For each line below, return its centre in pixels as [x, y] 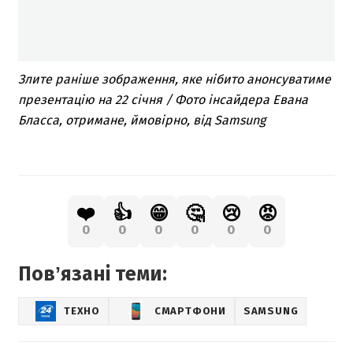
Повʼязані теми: [93, 274]
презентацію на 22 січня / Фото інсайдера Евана [163, 99]
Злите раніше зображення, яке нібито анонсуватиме [175, 79]
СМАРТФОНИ [190, 311]
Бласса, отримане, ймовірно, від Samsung [142, 120]
